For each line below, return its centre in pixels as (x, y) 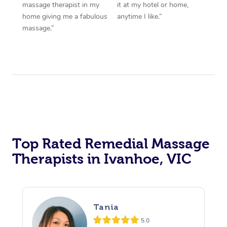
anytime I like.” (140, 16)
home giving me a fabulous (65, 16)
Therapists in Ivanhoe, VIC (102, 159)
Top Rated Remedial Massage (111, 143)
